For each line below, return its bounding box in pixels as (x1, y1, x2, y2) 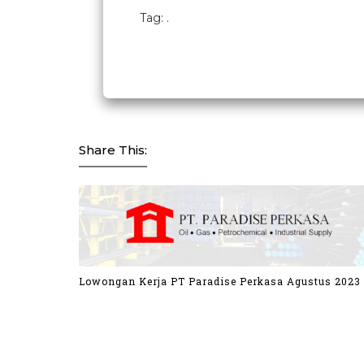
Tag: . (140, 11, 169, 25)
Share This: (79, 142, 147, 158)
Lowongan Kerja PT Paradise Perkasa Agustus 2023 (79, 274, 361, 288)
